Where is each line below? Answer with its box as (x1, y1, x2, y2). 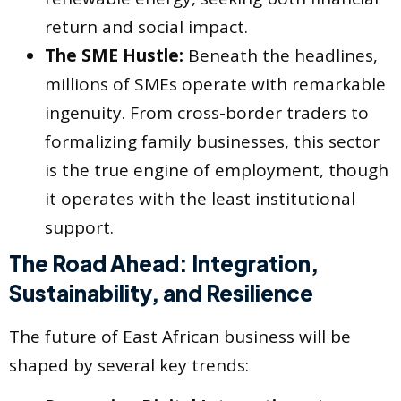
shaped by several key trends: (9, 353, 249, 377)
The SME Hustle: (45, 43, 183, 67)
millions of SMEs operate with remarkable (45, 72, 386, 96)
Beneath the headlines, (183, 43, 378, 67)
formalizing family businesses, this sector (45, 129, 380, 153)
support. (45, 215, 114, 239)
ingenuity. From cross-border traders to (45, 100, 369, 124)
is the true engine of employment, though (45, 158, 388, 182)
